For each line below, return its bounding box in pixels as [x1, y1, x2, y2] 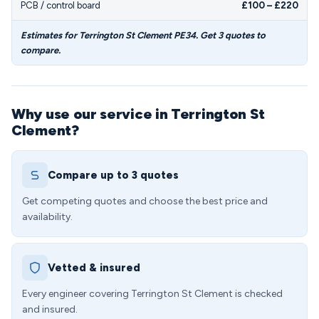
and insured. [22, 303, 78, 315]
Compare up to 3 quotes [48, 169, 179, 182]
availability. [22, 211, 73, 223]
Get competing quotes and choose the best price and [22, 195, 268, 207]
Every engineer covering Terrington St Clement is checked [22, 288, 283, 300]
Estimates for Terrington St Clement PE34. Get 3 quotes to [21, 30, 266, 41]
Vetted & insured [48, 261, 140, 274]
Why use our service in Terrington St [11, 105, 265, 122]
